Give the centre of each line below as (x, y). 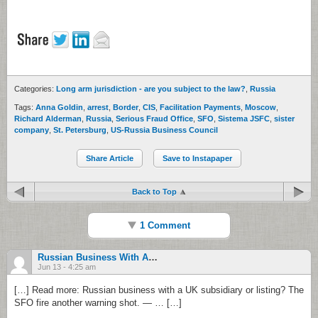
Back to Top (154, 192)
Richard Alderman (48, 119)
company (32, 130)
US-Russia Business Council (164, 130)
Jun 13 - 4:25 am (67, 267)
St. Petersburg (80, 130)
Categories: (35, 89)
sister (284, 119)
